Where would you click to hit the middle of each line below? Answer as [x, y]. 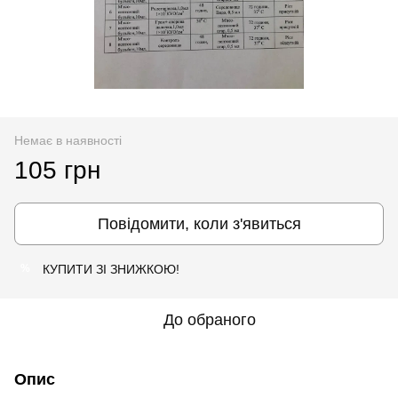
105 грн [57, 170]
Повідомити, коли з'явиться [199, 223]
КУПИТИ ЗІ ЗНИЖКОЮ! [111, 269]
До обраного [210, 319]
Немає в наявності [68, 140]
